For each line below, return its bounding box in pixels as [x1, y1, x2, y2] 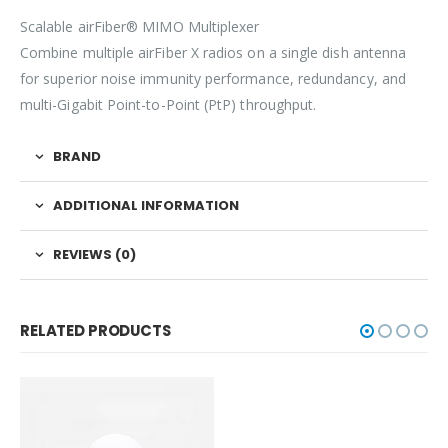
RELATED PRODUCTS [20, 319, 171, 341]
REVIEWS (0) [53, 244, 136, 264]
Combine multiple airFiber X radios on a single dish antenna [20, 42, 407, 62]
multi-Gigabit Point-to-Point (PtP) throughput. [20, 94, 317, 114]
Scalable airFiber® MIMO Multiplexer [20, 16, 260, 36]
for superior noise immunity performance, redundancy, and [20, 68, 406, 88]
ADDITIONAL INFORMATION [53, 195, 239, 215]
